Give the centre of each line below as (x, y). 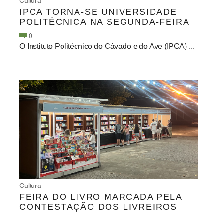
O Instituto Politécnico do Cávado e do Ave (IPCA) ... (107, 46)
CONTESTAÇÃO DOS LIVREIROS (98, 207)
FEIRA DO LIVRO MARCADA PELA (101, 197)
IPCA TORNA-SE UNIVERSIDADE (98, 11)
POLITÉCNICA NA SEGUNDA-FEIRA (105, 22)
